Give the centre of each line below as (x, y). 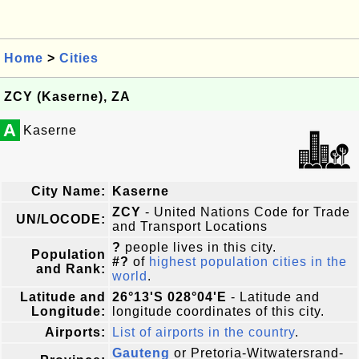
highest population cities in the (248, 262)
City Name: (69, 191)
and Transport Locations (190, 226)
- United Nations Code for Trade (246, 212)
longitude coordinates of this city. (218, 311)
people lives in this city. (199, 247)
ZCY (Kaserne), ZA (67, 97)
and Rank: (71, 269)
